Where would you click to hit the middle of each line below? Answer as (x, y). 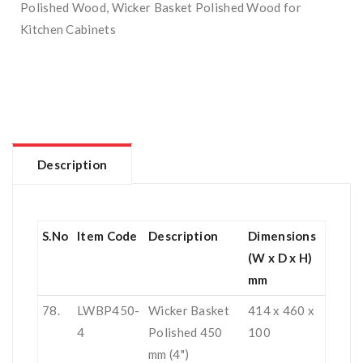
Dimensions (282, 236)
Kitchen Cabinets (68, 29)
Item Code (107, 236)
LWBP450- (109, 310)
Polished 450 (186, 332)
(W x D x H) (280, 258)
